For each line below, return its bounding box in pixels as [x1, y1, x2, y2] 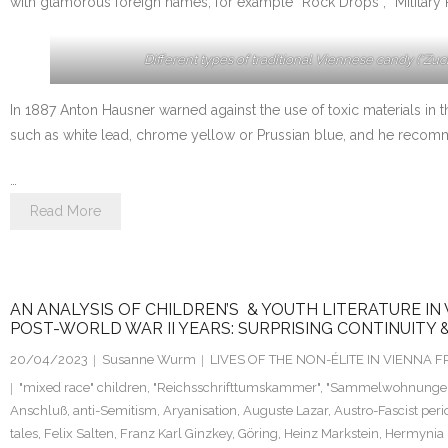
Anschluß [10, 403, 67, 419]
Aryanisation [163, 403, 237, 419]
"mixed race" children [19, 380, 147, 396]
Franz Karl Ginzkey [120, 426, 232, 442]
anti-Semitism [73, 403, 157, 419]
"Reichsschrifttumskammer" [153, 380, 320, 396]
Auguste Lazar [243, 403, 328, 419]
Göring [238, 426, 278, 442]
